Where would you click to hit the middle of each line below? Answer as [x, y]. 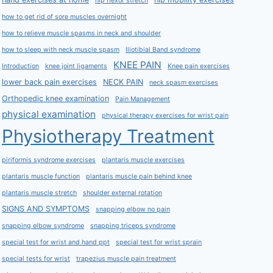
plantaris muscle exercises [143, 160]
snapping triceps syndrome [133, 226]
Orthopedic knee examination [55, 98]
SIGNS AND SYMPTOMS [46, 209]
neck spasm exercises [184, 83]
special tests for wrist [36, 259]
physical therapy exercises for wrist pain [165, 115]
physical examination [49, 114]
